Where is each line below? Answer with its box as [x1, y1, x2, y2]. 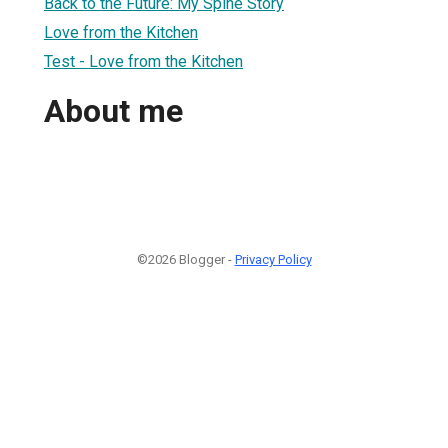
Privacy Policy [234, 251, 312, 267]
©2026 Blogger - [136, 251, 235, 267]
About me [44, 92, 183, 131]
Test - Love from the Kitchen [44, 51, 243, 71]
